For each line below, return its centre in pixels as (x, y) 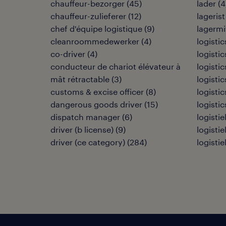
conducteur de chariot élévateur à (116, 66)
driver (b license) (82, 129)
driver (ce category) (88, 142)
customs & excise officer (97, 92)
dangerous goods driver (96, 104)
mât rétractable (80, 79)
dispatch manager (85, 117)
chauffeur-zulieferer (88, 16)
